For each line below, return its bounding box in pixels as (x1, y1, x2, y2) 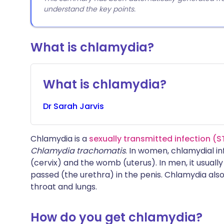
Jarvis (79, 100, 104, 112)
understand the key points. (43, 4, 135, 14)
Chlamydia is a (30, 133, 89, 144)
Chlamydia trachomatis (30, 145, 125, 156)
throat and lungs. (30, 181, 97, 192)
